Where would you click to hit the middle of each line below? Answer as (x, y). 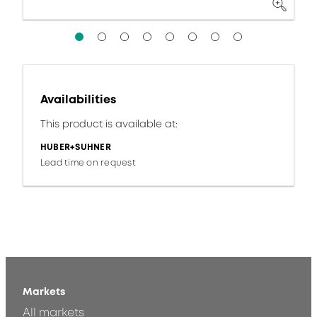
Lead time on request (88, 163)
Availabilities (78, 99)
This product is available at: (109, 124)
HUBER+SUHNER (76, 147)
